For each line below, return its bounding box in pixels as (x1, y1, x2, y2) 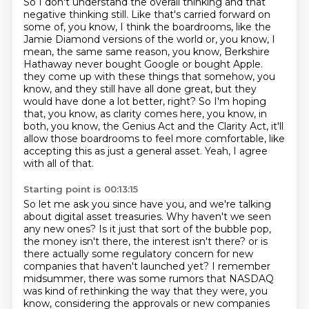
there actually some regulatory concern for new (23, 248, 253, 260)
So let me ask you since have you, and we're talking (23, 198, 271, 210)
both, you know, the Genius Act (23, 120, 177, 132)
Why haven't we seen (166, 210, 271, 223)
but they (215, 83, 257, 95)
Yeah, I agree (204, 145, 268, 157)
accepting (23, 145, 74, 157)
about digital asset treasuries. (23, 210, 166, 223)
